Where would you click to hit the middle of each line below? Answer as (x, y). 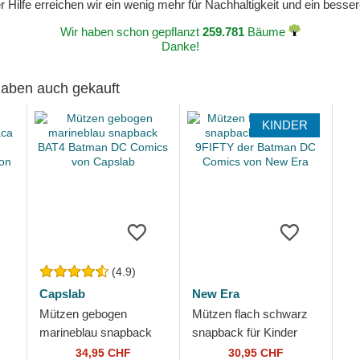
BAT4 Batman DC (86, 351)
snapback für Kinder (244, 332)
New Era (215, 294)
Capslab (62, 294)
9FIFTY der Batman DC (254, 351)
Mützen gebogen (83, 314)
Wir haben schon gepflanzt (131, 32)
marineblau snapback (95, 332)
